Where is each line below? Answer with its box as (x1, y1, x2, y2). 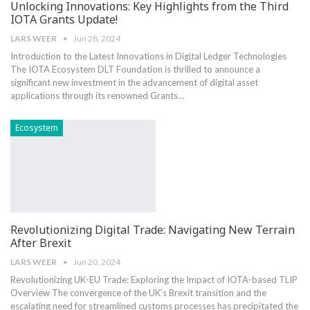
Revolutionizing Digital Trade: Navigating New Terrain (10, 222, 295, 238)
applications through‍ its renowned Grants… (10, 89, 184, 101)
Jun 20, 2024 (73, 257, 120, 268)
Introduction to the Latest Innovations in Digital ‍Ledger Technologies (10, 50, 286, 62)
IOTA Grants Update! (10, 11, 118, 27)
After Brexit (10, 235, 71, 251)
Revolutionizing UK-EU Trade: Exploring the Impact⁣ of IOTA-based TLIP (10, 274, 298, 286)
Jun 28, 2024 (73, 33, 120, 44)
